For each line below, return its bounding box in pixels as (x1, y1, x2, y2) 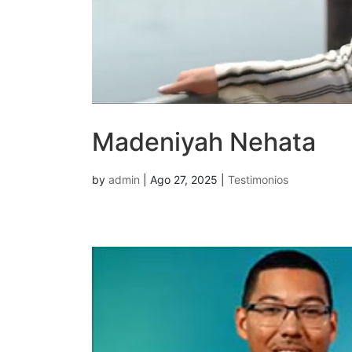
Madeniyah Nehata (92, 126, 316, 158)
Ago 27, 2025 (150, 173, 218, 187)
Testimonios (228, 173, 288, 187)
